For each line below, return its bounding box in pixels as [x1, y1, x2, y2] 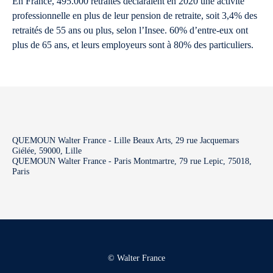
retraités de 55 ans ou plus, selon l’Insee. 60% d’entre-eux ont [12, 25, 248, 35]
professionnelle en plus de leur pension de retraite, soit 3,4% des [12, 10, 257, 21]
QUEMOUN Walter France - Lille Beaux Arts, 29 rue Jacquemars [12, 136, 239, 145]
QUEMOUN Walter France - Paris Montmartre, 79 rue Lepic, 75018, [12, 157, 252, 166]
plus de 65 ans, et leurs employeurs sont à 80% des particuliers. [12, 40, 253, 50]
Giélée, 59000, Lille [12, 146, 82, 155]
